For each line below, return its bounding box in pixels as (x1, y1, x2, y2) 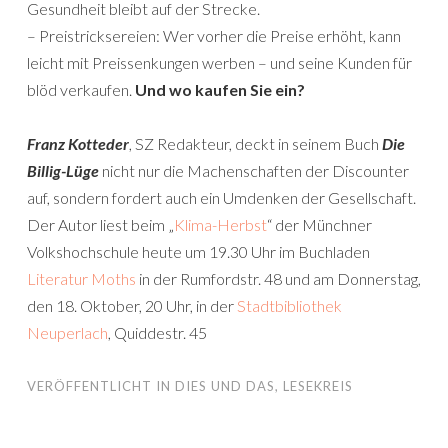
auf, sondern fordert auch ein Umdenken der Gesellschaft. (27, 188, 416, 207)
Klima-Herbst (174, 215, 267, 234)
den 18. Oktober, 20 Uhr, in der (27, 296, 237, 315)
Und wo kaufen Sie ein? (135, 80, 305, 99)
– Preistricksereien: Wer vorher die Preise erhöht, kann (27, 26, 401, 45)
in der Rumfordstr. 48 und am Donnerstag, (136, 269, 421, 288)
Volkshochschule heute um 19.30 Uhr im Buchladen (27, 242, 370, 261)
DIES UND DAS (175, 378, 275, 394)
